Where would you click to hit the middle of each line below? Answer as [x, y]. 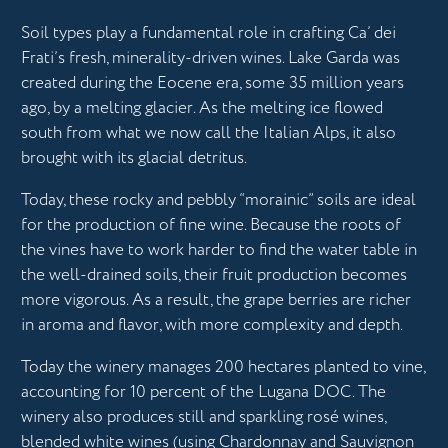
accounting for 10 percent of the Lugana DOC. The [203, 392]
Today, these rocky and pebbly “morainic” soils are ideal [218, 200]
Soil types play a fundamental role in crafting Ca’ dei [208, 33]
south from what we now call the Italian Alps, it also [208, 133]
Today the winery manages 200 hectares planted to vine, [223, 367]
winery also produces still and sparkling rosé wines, [203, 417]
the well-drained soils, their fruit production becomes [214, 275]
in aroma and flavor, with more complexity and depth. [212, 325]
